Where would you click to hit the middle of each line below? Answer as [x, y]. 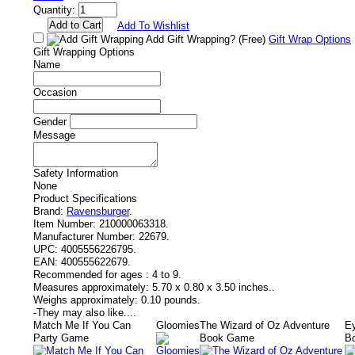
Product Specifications [85, 198]
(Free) [252, 39]
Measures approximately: [91, 287]
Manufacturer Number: [84, 237]
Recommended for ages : [91, 275]
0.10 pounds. [171, 300]
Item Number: [65, 224]
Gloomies [178, 325]
